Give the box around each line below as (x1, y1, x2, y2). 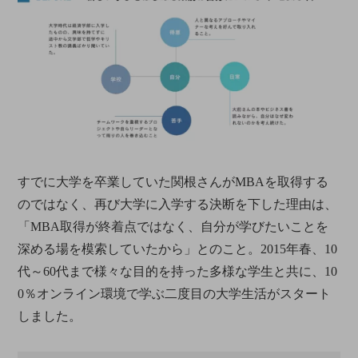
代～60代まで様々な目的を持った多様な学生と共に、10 (18, 264, 338, 278)
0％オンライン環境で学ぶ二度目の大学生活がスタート (18, 286, 332, 300)
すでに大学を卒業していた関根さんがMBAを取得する (18, 174, 329, 189)
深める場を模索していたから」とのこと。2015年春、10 (18, 241, 338, 256)
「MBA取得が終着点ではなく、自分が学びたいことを (18, 219, 329, 233)
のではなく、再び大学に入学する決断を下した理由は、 (18, 197, 338, 211)
